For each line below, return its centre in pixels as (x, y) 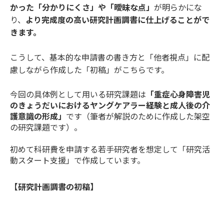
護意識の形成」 (38, 117)
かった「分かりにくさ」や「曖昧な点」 (82, 8)
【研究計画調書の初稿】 (54, 187)
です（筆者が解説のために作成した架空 (138, 117)
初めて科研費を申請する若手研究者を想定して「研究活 (110, 150)
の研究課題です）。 (46, 128)
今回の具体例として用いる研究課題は (78, 95)
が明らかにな (178, 8)
